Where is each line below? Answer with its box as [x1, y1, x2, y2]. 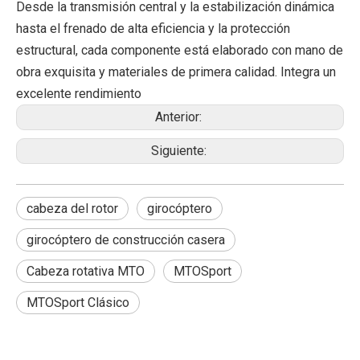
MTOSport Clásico [27, 295, 129, 310]
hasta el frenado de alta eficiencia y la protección [16, 21, 290, 36]
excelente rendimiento [16, 86, 141, 101]
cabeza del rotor [27, 201, 118, 216]
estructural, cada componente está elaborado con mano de [16, 43, 343, 58]
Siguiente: [150, 143, 210, 158]
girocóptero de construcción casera [27, 232, 225, 247]
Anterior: [155, 109, 205, 125]
